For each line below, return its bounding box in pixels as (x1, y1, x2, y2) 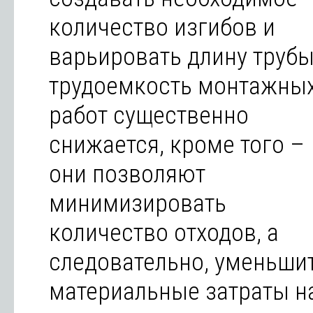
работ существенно (49, 101, 249, 130)
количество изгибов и (49, 13, 275, 42)
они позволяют (49, 159, 205, 189)
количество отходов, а (49, 218, 279, 247)
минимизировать (49, 189, 226, 218)
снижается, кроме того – (49, 130, 305, 159)
